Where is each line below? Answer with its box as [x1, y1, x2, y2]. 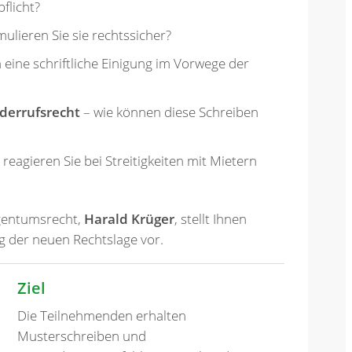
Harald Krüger [84, 210, 174, 229]
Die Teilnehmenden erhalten [17, 306, 187, 324]
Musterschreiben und [17, 326, 147, 345]
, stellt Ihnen [174, 210, 247, 229]
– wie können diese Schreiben [80, 103, 258, 122]
